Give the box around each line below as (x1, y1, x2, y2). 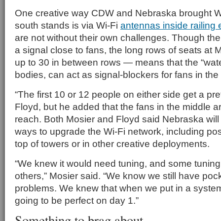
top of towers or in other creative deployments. (15, 138, 210, 149)
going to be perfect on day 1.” (15, 195, 139, 206)
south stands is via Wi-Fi (15, 20, 120, 31)
